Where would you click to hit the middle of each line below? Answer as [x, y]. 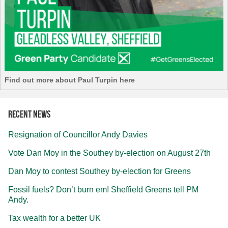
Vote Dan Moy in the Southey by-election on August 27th [109, 153]
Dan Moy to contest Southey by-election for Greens [99, 172]
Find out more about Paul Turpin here [70, 80]
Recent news [29, 114]
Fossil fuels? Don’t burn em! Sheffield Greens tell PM [103, 190]
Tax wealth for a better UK [54, 218]
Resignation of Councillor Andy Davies [78, 135]
